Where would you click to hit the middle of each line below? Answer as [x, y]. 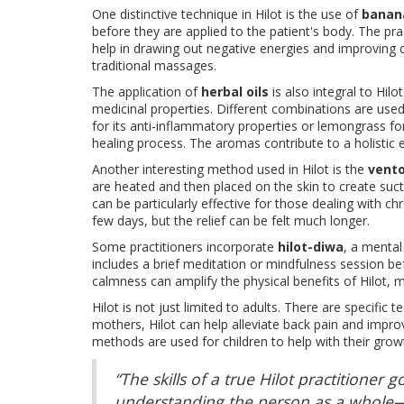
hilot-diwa [311, 247]
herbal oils [235, 92]
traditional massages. [154, 66]
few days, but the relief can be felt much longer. [231, 221]
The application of [147, 92]
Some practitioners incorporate [185, 247]
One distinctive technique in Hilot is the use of [227, 14]
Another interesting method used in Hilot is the [230, 170]
